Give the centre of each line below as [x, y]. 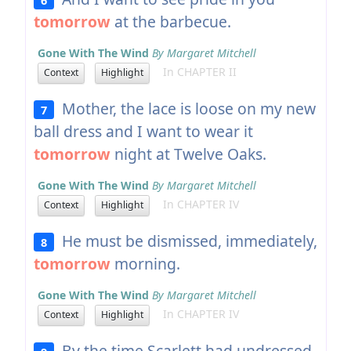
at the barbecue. [170, 21]
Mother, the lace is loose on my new [185, 108]
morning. [145, 263]
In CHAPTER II [195, 72]
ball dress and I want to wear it [143, 131]
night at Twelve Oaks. [188, 154]
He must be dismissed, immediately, [186, 241]
